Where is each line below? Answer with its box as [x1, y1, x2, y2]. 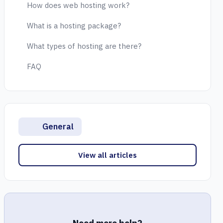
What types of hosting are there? [27, 41, 141, 51]
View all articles [78, 150, 137, 160]
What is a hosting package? [27, 21, 121, 30]
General [40, 121, 74, 131]
